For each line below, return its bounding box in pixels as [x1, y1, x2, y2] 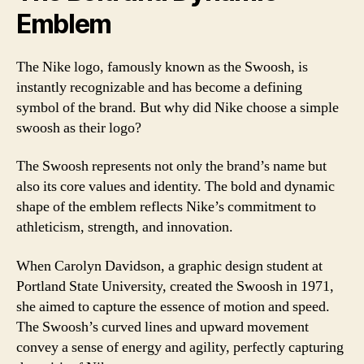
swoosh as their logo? [16, 118, 141, 137]
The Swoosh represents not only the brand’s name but [16, 157, 327, 175]
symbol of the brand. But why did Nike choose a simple [16, 97, 339, 117]
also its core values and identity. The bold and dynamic [16, 177, 335, 196]
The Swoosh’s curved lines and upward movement [16, 317, 309, 336]
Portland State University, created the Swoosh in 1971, [16, 276, 334, 296]
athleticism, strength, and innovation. [16, 218, 233, 236]
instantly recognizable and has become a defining [16, 77, 302, 97]
